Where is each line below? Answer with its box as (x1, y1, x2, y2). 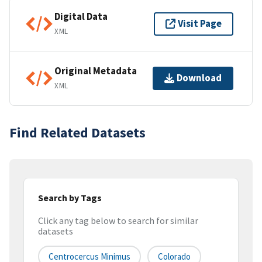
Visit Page (178, 17, 222, 30)
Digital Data (54, 10, 108, 23)
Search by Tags (38, 191, 102, 204)
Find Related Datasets (9, 123, 146, 142)
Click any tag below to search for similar (38, 215, 198, 227)
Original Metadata (54, 64, 137, 78)
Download (177, 71, 222, 85)
